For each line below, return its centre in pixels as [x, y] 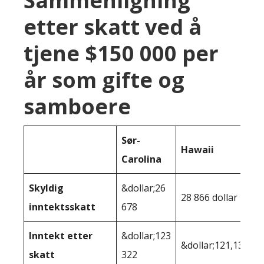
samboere [77, 106]
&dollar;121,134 [215, 245]
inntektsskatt [62, 207]
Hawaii [197, 149]
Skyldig [46, 188]
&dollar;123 [146, 235]
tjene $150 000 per [121, 53]
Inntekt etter [61, 235]
